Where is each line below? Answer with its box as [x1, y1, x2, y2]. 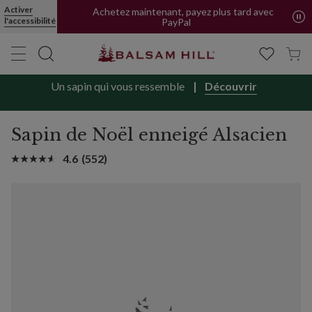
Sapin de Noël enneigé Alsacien [11, 125, 287, 145]
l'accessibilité [4, 15, 56, 26]
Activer [4, 4, 33, 15]
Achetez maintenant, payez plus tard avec [93, 6, 274, 17]
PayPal [162, 16, 191, 28]
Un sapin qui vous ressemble [51, 79, 185, 93]
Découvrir [204, 79, 257, 93]
